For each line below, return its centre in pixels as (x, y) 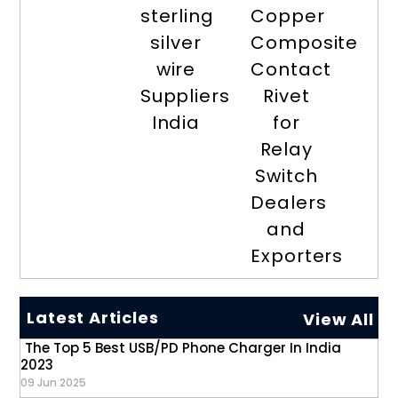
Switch (287, 176)
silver (176, 43)
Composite (305, 43)
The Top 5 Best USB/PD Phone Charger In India (183, 348)
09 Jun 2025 (54, 383)
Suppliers (185, 96)
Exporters (297, 256)
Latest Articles (93, 318)
